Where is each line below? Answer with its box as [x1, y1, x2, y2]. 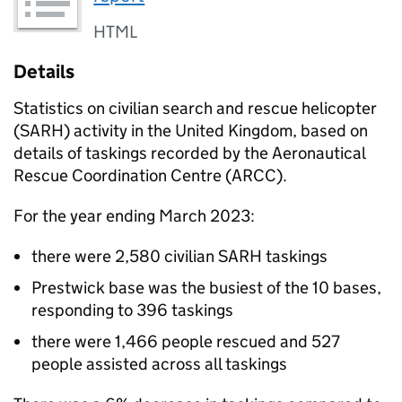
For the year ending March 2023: [13, 205, 255, 226]
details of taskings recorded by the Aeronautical [13, 142, 365, 163]
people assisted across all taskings [31, 353, 287, 374]
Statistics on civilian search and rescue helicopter [13, 97, 377, 118]
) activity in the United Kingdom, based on [64, 119, 368, 141]
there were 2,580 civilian [31, 245, 218, 267]
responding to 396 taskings [31, 299, 233, 320]
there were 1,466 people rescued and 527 [31, 330, 340, 352]
